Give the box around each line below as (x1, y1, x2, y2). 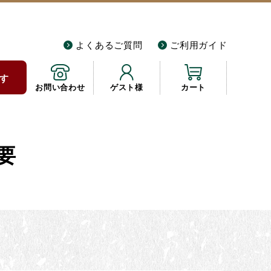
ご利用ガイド (169, 38, 227, 51)
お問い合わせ (34, 80, 86, 93)
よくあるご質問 (76, 38, 143, 51)
